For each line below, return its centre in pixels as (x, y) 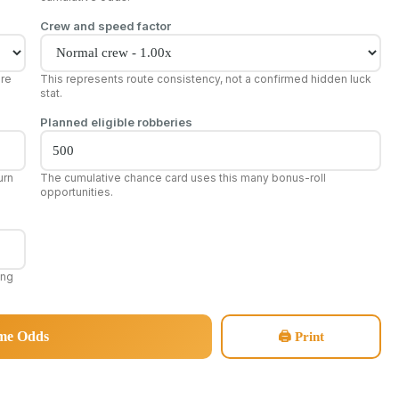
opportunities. (76, 191)
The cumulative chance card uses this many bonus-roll (183, 177)
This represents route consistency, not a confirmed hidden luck (205, 78)
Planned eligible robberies (116, 122)
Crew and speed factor (105, 25)
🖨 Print (301, 336)
